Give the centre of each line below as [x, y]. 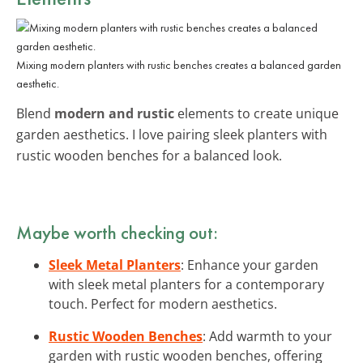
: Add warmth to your [267, 336]
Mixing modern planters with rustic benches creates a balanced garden [179, 64]
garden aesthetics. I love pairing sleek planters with [172, 134]
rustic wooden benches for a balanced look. [149, 155]
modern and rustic [114, 113]
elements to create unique [256, 113]
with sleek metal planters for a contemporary [186, 284]
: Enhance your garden [250, 265]
